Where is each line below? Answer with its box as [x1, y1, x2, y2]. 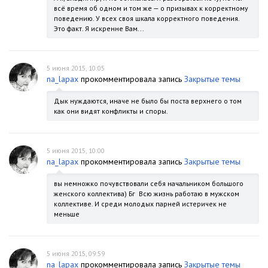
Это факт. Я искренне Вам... [54, 24, 144, 33]
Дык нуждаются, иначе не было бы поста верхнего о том [54, 96, 242, 105]
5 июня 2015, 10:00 [47, 146, 105, 155]
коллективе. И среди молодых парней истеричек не [54, 199, 227, 208]
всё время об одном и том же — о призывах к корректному [54, 4, 248, 13]
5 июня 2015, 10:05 [47, 63, 105, 72]
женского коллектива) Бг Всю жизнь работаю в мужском [54, 189, 239, 198]
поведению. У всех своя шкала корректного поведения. [54, 14, 240, 23]
